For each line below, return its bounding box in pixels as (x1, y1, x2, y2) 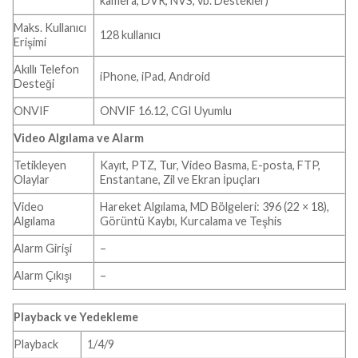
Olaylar (14, 172, 50, 186)
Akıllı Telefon (14, 62, 79, 76)
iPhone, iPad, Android (100, 69, 211, 83)
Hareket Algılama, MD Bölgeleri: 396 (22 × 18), (100, 199, 330, 213)
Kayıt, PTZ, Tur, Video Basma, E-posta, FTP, (100, 157, 321, 172)
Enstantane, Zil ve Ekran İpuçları (100, 172, 261, 186)
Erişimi (14, 34, 46, 49)
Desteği (14, 76, 54, 90)
